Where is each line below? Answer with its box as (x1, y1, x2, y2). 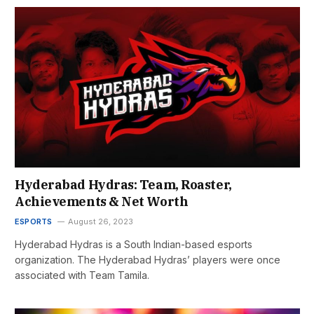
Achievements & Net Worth (15, 193, 189, 210)
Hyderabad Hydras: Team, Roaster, (15, 176, 232, 193)
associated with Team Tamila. (15, 268, 149, 281)
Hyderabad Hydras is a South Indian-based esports (15, 238, 252, 250)
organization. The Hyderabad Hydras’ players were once (15, 253, 280, 266)
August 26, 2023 (67, 216, 133, 226)
